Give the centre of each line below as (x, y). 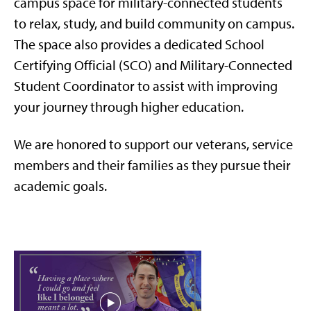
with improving (231, 86)
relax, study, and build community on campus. (162, 23)
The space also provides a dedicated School (139, 44)
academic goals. (60, 186)
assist (169, 86)
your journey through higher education (127, 107)
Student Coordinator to (83, 86)
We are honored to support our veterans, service (153, 144)
